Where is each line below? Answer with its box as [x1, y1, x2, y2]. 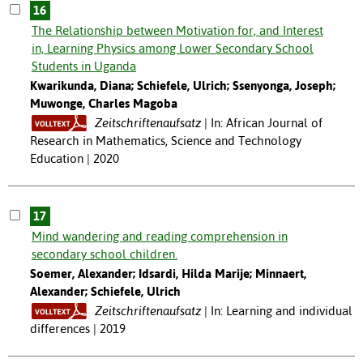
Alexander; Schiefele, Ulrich [29, 284, 181, 298]
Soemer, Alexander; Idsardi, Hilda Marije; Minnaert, [29, 266, 306, 280]
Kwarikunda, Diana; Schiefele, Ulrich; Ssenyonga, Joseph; [29, 78, 335, 92]
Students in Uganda [31, 58, 136, 73]
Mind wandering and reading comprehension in [31, 228, 288, 243]
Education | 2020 [29, 151, 119, 165]
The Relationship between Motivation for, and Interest [31, 23, 323, 37]
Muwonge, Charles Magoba [29, 96, 177, 110]
